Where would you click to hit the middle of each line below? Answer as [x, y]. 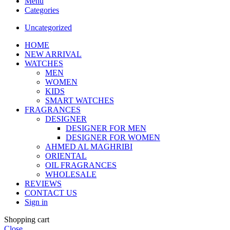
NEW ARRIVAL [53, 54]
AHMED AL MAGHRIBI [89, 147]
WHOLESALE [71, 175]
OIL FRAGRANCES [81, 165]
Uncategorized [48, 28]
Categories [42, 10]
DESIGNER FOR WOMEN [113, 138]
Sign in [36, 202]
